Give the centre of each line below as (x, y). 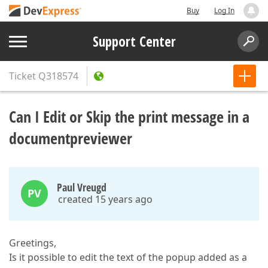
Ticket (22, 76)
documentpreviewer (71, 138)
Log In (224, 10)
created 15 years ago (105, 199)
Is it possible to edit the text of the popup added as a (128, 257)
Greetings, (33, 243)
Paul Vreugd (82, 187)
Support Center (134, 41)
